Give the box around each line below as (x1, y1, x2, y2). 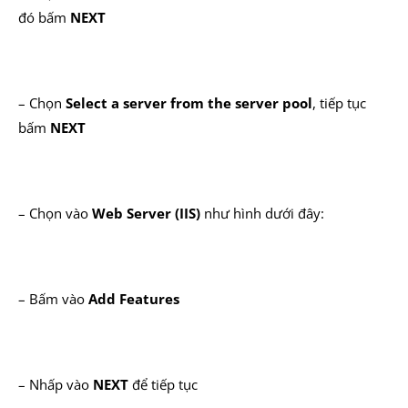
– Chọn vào (18, 204, 92, 222)
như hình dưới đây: (200, 204, 324, 222)
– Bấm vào (18, 290, 88, 308)
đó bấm (18, 8, 70, 26)
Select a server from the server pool (66, 94, 312, 112)
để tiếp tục (128, 375, 198, 393)
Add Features (88, 290, 179, 308)
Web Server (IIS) (92, 204, 200, 222)
